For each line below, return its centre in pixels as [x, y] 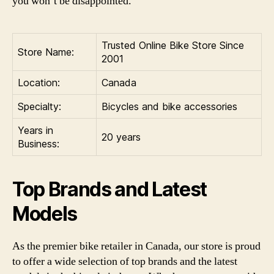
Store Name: [46, 52]
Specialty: [39, 106]
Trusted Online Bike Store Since [173, 45]
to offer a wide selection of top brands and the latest [125, 261]
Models [45, 213]
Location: [39, 82]
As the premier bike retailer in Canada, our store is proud [136, 246]
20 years [121, 137]
